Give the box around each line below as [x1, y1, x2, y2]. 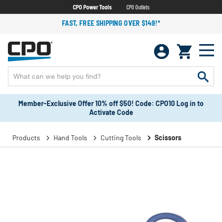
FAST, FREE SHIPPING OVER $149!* [62, 19, 160, 27]
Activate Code [89, 108, 133, 116]
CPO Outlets [126, 3, 150, 10]
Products [12, 133, 40, 142]
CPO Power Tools [72, 3, 111, 10]
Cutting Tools [101, 133, 141, 142]
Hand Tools [54, 133, 87, 142]
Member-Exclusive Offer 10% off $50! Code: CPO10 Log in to [18, 99, 204, 108]
